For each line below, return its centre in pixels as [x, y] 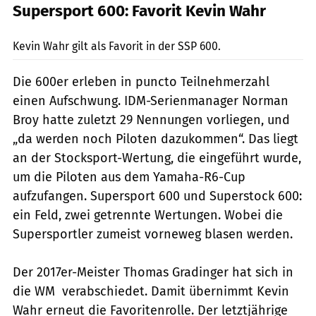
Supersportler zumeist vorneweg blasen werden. [153, 234]
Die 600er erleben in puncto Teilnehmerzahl [141, 81]
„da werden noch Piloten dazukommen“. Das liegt [156, 139]
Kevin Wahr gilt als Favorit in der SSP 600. [117, 46]
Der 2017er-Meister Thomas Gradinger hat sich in [153, 272]
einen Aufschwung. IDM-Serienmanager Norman [151, 101]
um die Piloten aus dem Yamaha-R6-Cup [129, 177]
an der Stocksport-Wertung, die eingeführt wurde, [157, 158]
